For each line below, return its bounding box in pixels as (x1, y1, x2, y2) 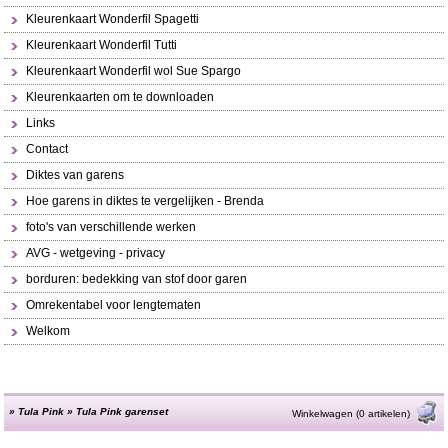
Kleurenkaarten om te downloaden (26, 90, 215, 104)
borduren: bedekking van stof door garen (26, 272, 248, 286)
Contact (26, 142, 69, 156)
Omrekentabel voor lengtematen (26, 298, 202, 312)
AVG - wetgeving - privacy (26, 246, 166, 260)
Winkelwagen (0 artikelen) (291, 408, 410, 419)
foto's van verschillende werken (26, 220, 197, 234)
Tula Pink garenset (76, 406, 169, 417)
